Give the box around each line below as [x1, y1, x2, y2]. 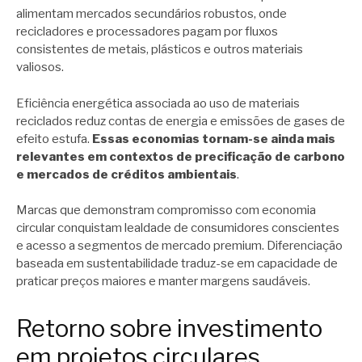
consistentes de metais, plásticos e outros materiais [16, 42, 303, 57]
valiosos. [16, 60, 64, 75]
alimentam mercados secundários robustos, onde [16, 6, 287, 22]
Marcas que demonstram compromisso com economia [16, 203, 316, 218]
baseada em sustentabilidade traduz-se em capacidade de [16, 256, 338, 271]
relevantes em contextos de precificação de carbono [16, 149, 345, 164]
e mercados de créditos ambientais [16, 166, 237, 182]
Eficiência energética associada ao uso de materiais [16, 95, 300, 111]
